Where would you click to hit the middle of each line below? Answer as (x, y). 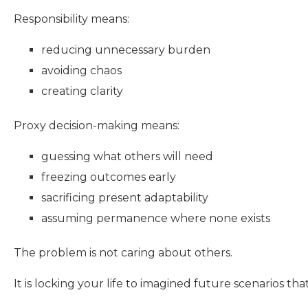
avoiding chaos (81, 71)
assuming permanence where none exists (156, 219)
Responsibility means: (71, 19)
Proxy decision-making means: (97, 126)
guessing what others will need (127, 157)
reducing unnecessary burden (126, 50)
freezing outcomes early (109, 177)
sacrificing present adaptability (125, 198)
